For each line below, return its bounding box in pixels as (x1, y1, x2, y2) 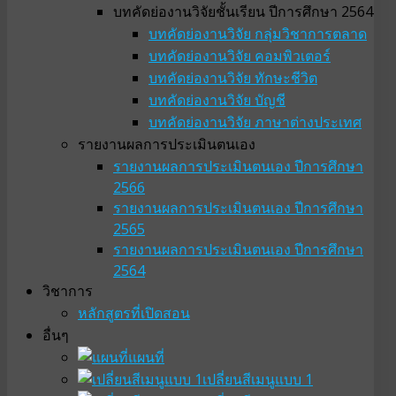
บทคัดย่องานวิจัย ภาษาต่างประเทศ (148, 112, 362, 133)
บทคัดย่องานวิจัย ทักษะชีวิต (148, 68, 317, 88)
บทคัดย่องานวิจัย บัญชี (148, 90, 286, 110)
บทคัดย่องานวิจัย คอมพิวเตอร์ (148, 46, 331, 66)
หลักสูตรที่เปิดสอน (78, 303, 190, 324)
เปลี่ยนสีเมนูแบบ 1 (202, 369, 313, 390)
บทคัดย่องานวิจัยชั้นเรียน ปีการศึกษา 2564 (113, 2, 373, 22)
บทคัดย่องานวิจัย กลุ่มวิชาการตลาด (148, 24, 367, 44)
